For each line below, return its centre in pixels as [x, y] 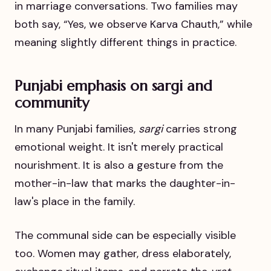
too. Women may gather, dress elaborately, [123, 253]
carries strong [200, 129]
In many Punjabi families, [77, 129]
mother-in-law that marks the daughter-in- [125, 184]
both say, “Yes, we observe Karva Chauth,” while [133, 24]
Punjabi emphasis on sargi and [113, 86]
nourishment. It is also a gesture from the [119, 165]
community [52, 103]
